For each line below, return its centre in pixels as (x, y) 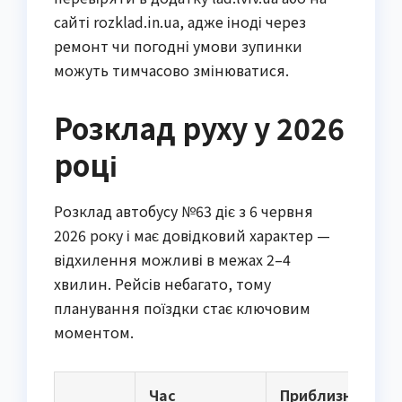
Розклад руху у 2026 (199, 127)
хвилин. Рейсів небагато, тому (162, 283)
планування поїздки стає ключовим (182, 307)
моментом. (94, 332)
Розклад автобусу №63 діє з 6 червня (184, 210)
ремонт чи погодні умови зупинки (178, 45)
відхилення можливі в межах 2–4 (172, 259)
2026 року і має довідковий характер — (192, 235)
